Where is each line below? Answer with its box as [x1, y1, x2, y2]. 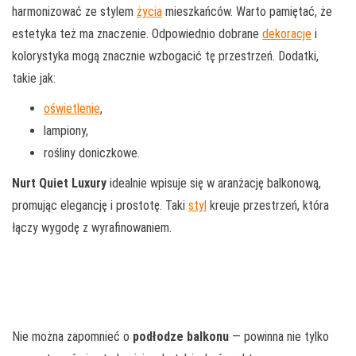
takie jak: [12, 71, 56, 87]
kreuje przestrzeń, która [207, 198, 329, 214]
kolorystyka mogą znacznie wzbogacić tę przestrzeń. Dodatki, [12, 48, 319, 64]
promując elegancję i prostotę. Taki [12, 198, 188, 214]
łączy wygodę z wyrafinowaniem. [12, 220, 172, 236]
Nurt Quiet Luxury [12, 176, 106, 192]
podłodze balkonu [133, 329, 229, 345]
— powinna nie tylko [229, 329, 329, 345]
